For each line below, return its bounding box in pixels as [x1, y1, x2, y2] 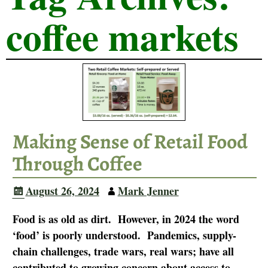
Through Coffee [12, 150, 142, 178]
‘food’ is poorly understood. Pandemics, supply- [12, 227, 236, 243]
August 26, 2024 [25, 182, 99, 199]
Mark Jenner [117, 182, 179, 199]
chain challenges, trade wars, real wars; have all [12, 243, 234, 259]
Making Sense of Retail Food [12, 127, 248, 156]
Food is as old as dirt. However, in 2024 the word [12, 211, 239, 227]
